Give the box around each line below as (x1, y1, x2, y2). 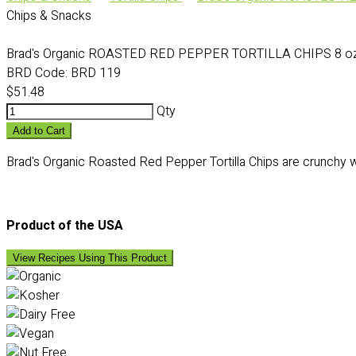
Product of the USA (6, 216, 123, 235)
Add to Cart (13, 125, 65, 137)
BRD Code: (6, 64, 68, 83)
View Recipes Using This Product (13, 252, 167, 264)
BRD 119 (68, 64, 121, 83)
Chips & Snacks (6, 6, 91, 25)
